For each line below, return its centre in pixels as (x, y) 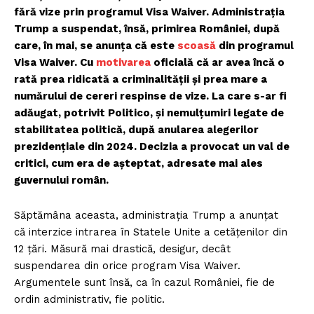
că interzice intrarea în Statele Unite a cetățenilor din (151, 232)
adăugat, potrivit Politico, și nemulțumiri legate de (149, 113)
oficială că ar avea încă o (218, 63)
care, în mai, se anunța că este (96, 46)
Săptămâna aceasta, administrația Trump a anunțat (146, 216)
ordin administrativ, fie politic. (93, 300)
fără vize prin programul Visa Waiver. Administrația (149, 12)
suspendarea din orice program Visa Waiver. (127, 266)
